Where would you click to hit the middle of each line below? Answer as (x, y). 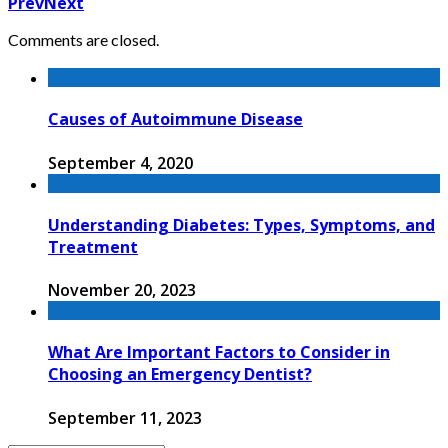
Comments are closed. (83, 40)
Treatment (93, 246)
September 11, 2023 (125, 417)
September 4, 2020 (120, 162)
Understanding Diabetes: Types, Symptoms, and (241, 224)
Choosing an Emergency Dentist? (180, 374)
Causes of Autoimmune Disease (175, 119)
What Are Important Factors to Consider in (219, 352)
